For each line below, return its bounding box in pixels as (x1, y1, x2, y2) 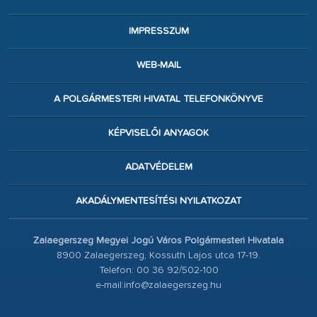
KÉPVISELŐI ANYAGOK (108, 128, 209, 139)
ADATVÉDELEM (125, 162, 192, 173)
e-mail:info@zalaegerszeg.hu (96, 280, 221, 291)
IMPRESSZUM (128, 26, 189, 37)
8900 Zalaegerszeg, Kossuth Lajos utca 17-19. (57, 250, 260, 261)
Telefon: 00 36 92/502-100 (98, 265, 219, 276)
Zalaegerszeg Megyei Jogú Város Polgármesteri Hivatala (33, 236, 284, 246)
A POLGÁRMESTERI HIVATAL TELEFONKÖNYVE (54, 94, 263, 105)
